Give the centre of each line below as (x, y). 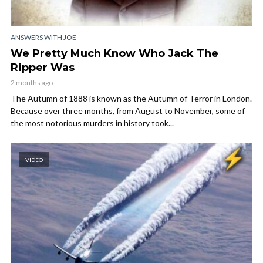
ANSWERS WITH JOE (43, 37)
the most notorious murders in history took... (92, 123)
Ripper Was (43, 67)
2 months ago (32, 82)
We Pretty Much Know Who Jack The (114, 53)
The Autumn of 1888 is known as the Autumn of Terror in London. (131, 98)
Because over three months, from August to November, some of (128, 110)
